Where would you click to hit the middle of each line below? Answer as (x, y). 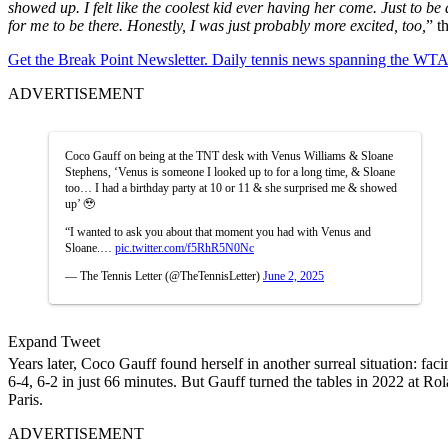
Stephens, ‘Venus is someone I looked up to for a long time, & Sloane (230, 171)
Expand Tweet (54, 341)
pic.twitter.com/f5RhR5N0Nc (184, 247)
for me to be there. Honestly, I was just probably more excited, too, (217, 25)
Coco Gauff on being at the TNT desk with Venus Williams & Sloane (229, 155)
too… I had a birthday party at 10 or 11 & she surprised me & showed (231, 187)
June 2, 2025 (293, 275)
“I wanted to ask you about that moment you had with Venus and (218, 231)
